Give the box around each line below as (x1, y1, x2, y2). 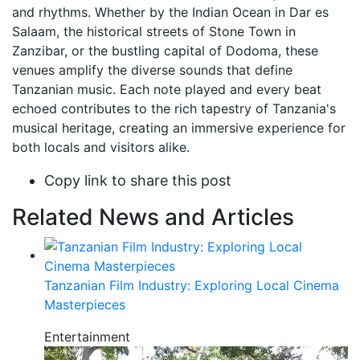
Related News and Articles (12, 202, 294, 231)
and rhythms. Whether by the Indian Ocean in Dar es (12, 3, 329, 20)
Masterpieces (44, 296, 125, 313)
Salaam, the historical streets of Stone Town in (12, 22, 296, 39)
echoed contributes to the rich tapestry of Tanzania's (12, 100, 336, 117)
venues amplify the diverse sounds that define (12, 61, 292, 78)
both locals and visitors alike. (12, 138, 190, 155)
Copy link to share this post (44, 171, 231, 189)
